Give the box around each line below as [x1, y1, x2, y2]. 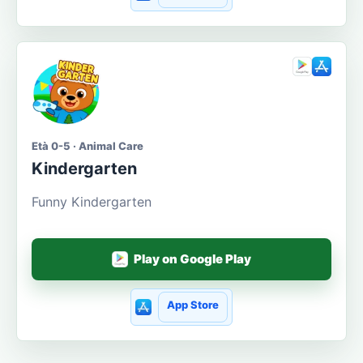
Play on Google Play [134, 251, 252, 267]
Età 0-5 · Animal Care [32, 139, 143, 152]
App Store [166, 298, 219, 312]
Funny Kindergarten [32, 193, 152, 210]
